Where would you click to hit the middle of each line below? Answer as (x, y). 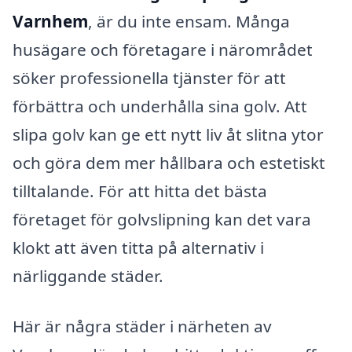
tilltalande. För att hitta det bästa (140, 191)
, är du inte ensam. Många (189, 21)
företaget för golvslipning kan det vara (162, 219)
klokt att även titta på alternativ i (138, 247)
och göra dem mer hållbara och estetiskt (169, 162)
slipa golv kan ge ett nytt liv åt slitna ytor (168, 134)
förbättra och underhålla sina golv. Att (160, 106)
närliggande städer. (88, 275)
